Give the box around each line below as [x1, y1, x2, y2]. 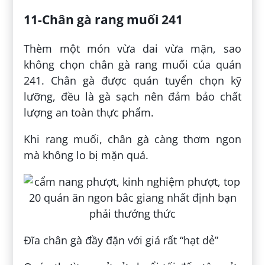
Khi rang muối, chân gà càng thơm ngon [24, 131, 241, 146]
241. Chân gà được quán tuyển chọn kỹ [24, 73, 241, 88]
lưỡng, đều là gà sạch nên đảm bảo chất [24, 89, 241, 104]
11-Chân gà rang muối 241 [24, 10, 183, 28]
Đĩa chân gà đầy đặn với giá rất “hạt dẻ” [24, 232, 219, 247]
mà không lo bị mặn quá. [24, 147, 149, 162]
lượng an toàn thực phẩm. [24, 105, 154, 119]
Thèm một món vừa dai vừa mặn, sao [24, 41, 241, 56]
